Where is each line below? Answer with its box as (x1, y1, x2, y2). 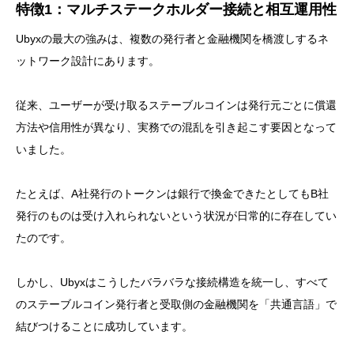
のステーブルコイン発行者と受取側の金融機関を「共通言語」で (16, 298, 337, 311)
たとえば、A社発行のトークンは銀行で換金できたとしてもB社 (16, 187, 329, 201)
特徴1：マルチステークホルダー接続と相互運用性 (16, 2, 337, 18)
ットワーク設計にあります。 (16, 55, 160, 68)
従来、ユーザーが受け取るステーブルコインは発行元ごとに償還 (16, 99, 337, 112)
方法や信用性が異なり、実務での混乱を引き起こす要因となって (16, 121, 337, 134)
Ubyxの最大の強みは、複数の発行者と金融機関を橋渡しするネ (16, 32, 329, 46)
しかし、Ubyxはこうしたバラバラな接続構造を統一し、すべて (16, 276, 329, 289)
